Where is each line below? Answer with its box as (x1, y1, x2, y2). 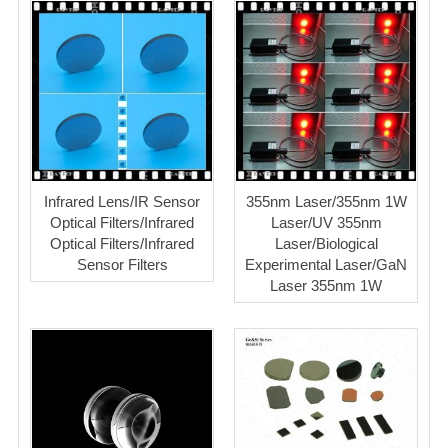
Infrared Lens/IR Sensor (44, 192, 200, 210)
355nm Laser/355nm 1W (245, 192, 407, 210)
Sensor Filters (76, 255, 168, 273)
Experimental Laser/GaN (245, 255, 407, 273)
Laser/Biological (274, 234, 378, 252)
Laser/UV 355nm (270, 213, 382, 231)
